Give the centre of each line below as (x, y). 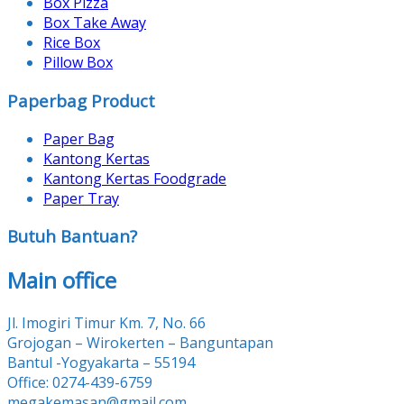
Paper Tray (81, 198)
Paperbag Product (81, 100)
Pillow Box (78, 63)
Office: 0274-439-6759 (80, 383)
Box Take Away (95, 23)
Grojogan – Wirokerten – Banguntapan (140, 343)
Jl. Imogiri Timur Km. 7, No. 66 (106, 323)
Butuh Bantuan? (72, 236)
